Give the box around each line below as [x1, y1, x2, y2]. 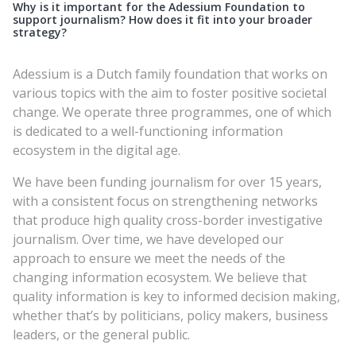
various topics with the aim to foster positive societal [13, 83, 327, 102]
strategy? [13, 24, 67, 40]
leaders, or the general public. [13, 325, 190, 343]
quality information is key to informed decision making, [13, 287, 340, 305]
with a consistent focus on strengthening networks [13, 192, 318, 210]
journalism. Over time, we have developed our [13, 230, 284, 248]
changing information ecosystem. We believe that [13, 268, 307, 286]
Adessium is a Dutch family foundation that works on [13, 64, 327, 83]
